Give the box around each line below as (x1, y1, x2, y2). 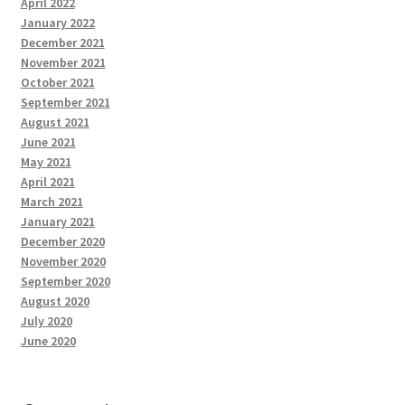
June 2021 (20, 134, 76, 151)
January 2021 (20, 213, 95, 231)
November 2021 (20, 54, 106, 71)
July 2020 (20, 313, 72, 330)
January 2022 (20, 14, 95, 32)
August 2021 (20, 114, 89, 131)
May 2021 (20, 154, 71, 171)
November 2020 (20, 253, 106, 270)
